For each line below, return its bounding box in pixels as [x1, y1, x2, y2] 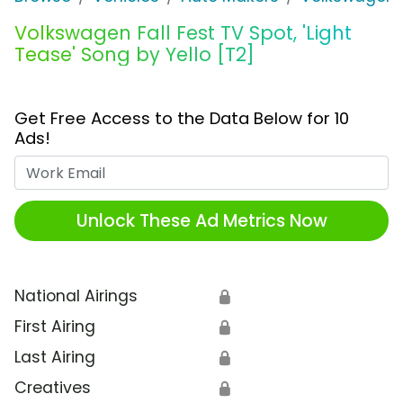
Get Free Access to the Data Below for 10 [14, 107, 349, 130]
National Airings [14, 285, 138, 308]
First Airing [14, 316, 95, 338]
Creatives [14, 377, 91, 399]
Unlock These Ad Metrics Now [76, 208, 327, 233]
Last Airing [14, 346, 95, 369]
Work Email [201, 156, 286, 178]
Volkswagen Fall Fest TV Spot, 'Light [14, 20, 352, 47]
